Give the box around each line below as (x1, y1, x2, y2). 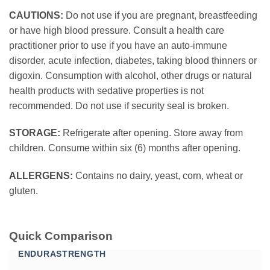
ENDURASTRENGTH (18, 248, 107, 259)
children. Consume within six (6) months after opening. (9, 143, 240, 154)
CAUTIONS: (9, 10, 63, 20)
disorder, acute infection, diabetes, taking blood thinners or (9, 55, 257, 66)
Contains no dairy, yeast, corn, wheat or (73, 171, 243, 181)
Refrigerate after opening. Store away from (60, 128, 243, 139)
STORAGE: (9, 128, 60, 139)
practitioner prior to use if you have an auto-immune (9, 40, 227, 51)
